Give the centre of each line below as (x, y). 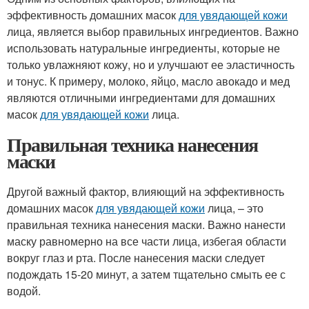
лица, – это (234, 208)
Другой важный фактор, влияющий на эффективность (146, 191)
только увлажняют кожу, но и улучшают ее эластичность (151, 64)
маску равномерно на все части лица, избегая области (147, 241)
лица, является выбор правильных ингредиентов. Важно (153, 31)
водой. (24, 291)
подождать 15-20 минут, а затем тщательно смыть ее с (146, 274)
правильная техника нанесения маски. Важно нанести (146, 225)
